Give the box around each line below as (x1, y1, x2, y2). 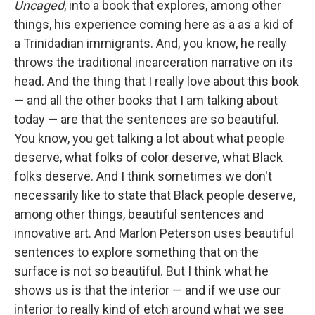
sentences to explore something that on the (14, 245, 259, 260)
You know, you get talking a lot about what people (14, 131, 285, 146)
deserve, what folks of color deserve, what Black (14, 150, 283, 165)
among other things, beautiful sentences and (14, 207, 264, 222)
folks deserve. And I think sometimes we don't (14, 169, 272, 184)
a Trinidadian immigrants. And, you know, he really (14, 36, 287, 51)
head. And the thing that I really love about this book (14, 74, 299, 89)
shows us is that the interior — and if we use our (14, 283, 281, 298)
